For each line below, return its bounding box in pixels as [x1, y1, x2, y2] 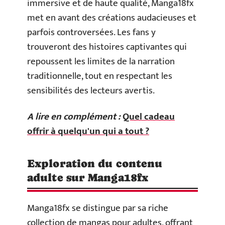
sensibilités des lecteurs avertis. [27, 83, 155, 98]
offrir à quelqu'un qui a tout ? [27, 123, 149, 139]
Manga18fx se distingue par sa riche [27, 200, 168, 216]
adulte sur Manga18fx [27, 171, 149, 184]
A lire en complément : [27, 108, 121, 125]
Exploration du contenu [27, 157, 163, 170]
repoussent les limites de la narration [27, 54, 175, 69]
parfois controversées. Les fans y [27, 25, 156, 40]
